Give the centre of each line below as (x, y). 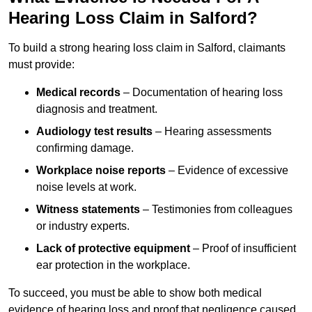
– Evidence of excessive (227, 171)
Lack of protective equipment (113, 249)
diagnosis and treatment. (97, 109)
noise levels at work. (86, 187)
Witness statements (88, 210)
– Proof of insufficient (243, 249)
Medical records (78, 93)
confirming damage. (85, 148)
